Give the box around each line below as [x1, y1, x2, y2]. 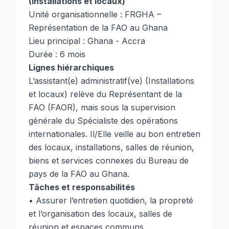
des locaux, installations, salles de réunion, [29, 142, 194, 152]
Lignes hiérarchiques [29, 62, 114, 73]
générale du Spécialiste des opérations [29, 116, 178, 126]
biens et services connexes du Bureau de [29, 155, 189, 166]
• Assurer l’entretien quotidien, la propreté [29, 195, 193, 205]
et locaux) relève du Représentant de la [29, 89, 182, 99]
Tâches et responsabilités [29, 182, 135, 192]
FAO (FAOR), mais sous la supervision [29, 102, 175, 112]
